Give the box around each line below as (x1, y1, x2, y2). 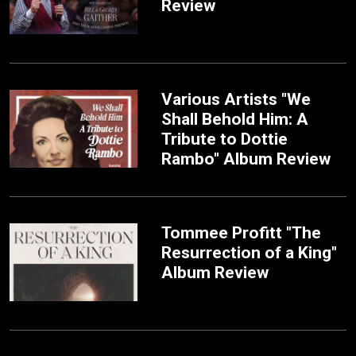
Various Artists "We (161, 89, 311, 109)
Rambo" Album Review (161, 149, 331, 168)
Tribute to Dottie (161, 129, 288, 149)
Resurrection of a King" (161, 242, 338, 262)
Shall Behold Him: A (161, 109, 309, 129)
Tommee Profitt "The (161, 222, 322, 242)
